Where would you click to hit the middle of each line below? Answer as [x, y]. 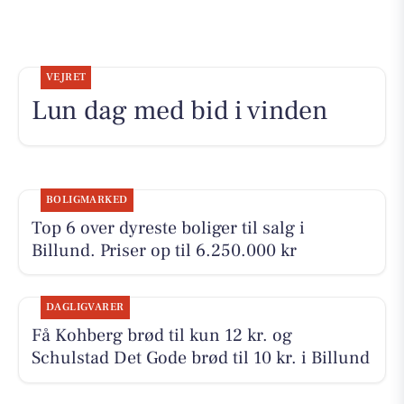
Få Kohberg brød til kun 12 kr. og [161, 335]
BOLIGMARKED [87, 199]
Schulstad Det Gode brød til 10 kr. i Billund [200, 358]
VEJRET [66, 77]
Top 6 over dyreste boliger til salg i [168, 228]
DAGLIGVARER [85, 307]
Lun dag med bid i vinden [179, 110]
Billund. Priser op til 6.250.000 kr [164, 250]
